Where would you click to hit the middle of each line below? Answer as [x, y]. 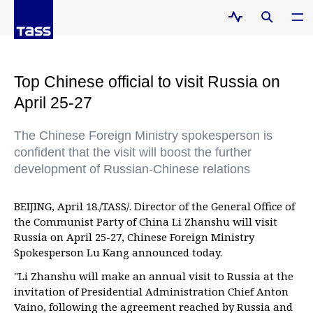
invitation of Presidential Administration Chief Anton [151, 291]
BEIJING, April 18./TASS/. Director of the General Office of [154, 206]
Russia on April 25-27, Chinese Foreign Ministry [134, 237]
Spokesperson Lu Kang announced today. [118, 252]
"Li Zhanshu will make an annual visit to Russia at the [154, 276]
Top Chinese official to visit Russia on [147, 82]
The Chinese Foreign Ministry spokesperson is [143, 136]
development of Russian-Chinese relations [132, 169]
